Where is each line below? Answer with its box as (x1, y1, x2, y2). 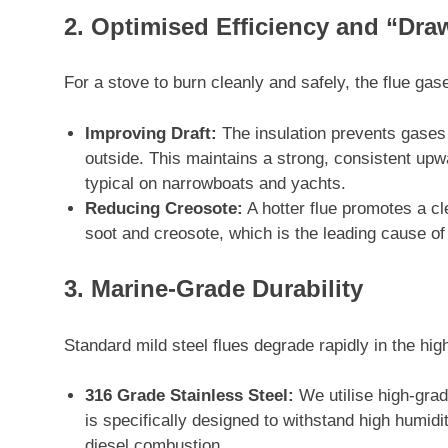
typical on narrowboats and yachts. (85, 173, 347, 193)
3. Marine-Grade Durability (64, 275, 363, 303)
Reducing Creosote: (85, 198, 244, 218)
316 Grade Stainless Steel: (85, 386, 295, 406)
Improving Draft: (85, 123, 218, 143)
